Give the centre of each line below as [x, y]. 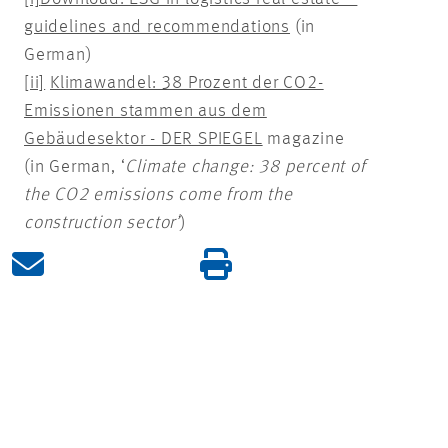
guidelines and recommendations [157, 27]
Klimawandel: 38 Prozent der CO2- [187, 83]
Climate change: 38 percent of [245, 167]
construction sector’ [102, 223]
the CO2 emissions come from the [158, 195]
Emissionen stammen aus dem [145, 111]
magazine [306, 139]
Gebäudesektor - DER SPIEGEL [143, 139]
